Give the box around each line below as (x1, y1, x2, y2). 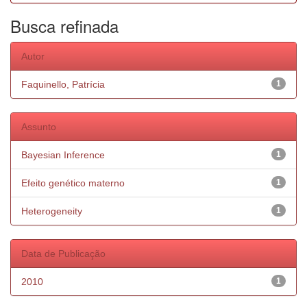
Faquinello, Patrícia (21, 79, 105, 90)
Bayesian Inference (21, 149, 105, 160)
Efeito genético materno (21, 177, 125, 188)
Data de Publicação (21, 248, 106, 259)
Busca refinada (10, 14, 119, 38)
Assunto (21, 121, 56, 132)
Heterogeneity (21, 206, 82, 217)
